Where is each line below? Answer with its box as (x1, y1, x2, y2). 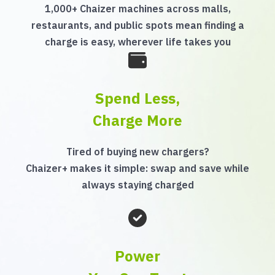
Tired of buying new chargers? (66, 145, 209, 158)
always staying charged (81, 179, 194, 191)
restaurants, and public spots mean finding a (31, 19, 244, 31)
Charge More (93, 110, 182, 130)
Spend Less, (95, 88, 180, 108)
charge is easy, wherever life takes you (44, 36, 231, 48)
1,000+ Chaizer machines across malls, (44, 2, 231, 15)
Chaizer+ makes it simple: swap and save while (26, 162, 249, 174)
